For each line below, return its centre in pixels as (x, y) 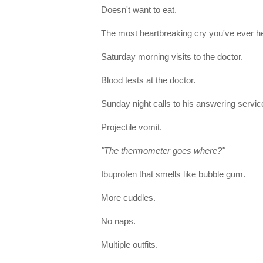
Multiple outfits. (129, 245)
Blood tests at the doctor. (148, 81)
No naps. (118, 222)
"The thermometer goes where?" (163, 151)
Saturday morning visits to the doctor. (172, 57)
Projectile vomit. (131, 128)
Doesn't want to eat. (140, 10)
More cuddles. (129, 198)
